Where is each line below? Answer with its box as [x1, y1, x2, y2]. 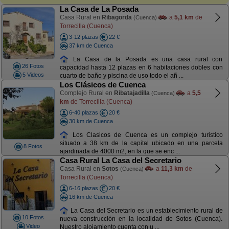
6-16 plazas [68, 185, 98, 191]
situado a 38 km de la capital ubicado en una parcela [59, 140, 223, 147]
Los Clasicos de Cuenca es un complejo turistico [68, 131, 223, 139]
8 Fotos [24, 143, 42, 149]
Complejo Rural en [59, 89, 114, 97]
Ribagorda [101, 14, 132, 21]
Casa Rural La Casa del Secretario [59, 156, 181, 165]
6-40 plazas [68, 109, 98, 116]
